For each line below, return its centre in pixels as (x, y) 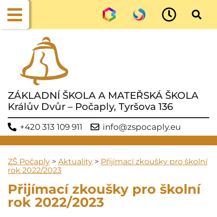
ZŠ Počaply (29, 161)
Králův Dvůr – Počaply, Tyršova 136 (90, 107)
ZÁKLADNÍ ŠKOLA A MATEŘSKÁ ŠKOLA (103, 95)
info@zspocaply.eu (142, 127)
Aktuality (75, 161)
